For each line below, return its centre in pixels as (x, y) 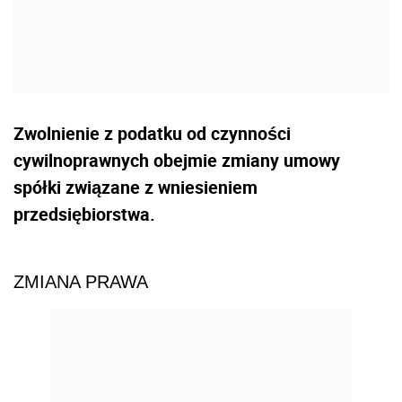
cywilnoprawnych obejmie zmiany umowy (177, 161)
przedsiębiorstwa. (84, 214)
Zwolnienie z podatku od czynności (152, 134)
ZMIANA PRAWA (81, 282)
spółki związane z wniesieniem (135, 188)
